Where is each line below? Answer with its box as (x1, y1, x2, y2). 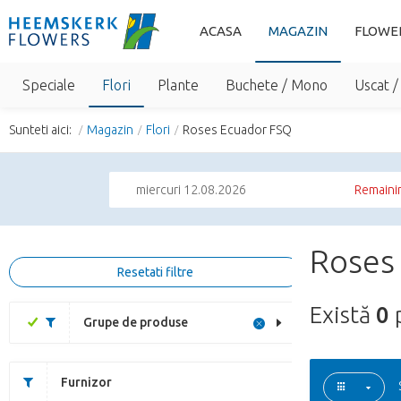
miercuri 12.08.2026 (136, 183, 246, 197)
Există (310, 302, 376, 328)
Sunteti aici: (9, 123, 74, 137)
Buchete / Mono (226, 77, 328, 93)
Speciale (22, 77, 75, 93)
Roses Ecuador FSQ (183, 123, 292, 137)
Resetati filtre (117, 265, 193, 279)
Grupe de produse (83, 315, 188, 329)
